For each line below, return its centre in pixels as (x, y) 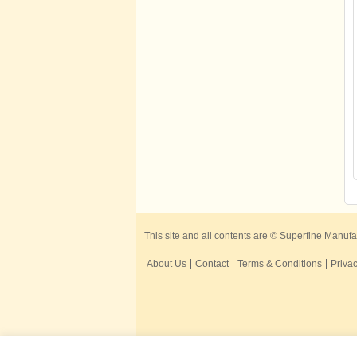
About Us (167, 263)
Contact (212, 263)
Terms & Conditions (280, 263)
